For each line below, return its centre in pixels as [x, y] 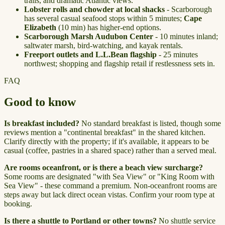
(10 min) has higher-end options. [109, 28]
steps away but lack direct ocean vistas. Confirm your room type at [109, 195]
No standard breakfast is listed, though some [150, 124]
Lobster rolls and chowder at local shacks [94, 10]
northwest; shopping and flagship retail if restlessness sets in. [120, 64]
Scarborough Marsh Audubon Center [89, 37]
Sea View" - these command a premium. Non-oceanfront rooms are [110, 186]
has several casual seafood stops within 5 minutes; [104, 19]
